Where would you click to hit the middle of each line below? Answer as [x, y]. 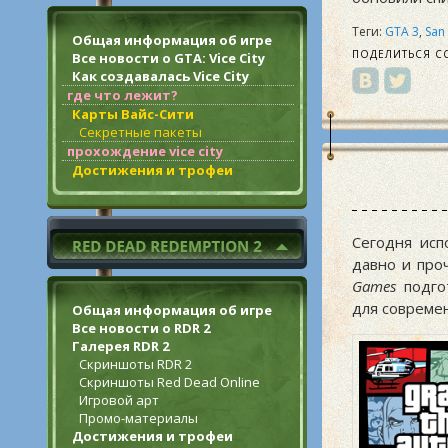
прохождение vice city [145, 151]
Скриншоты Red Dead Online [169, 382]
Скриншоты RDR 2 [135, 364]
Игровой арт [119, 400]
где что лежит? [122, 95]
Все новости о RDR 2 [141, 328]
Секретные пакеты [140, 132]
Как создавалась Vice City [160, 76]
